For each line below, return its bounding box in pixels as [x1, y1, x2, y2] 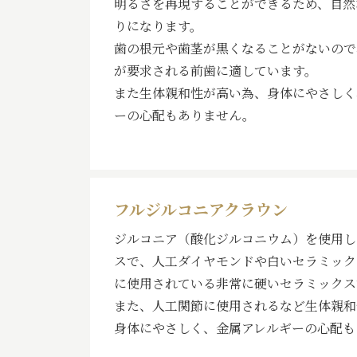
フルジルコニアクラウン [114, 198, 288, 221]
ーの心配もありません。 [114, 106, 255, 124]
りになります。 [114, 17, 202, 35]
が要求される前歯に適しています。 [114, 61, 317, 80]
